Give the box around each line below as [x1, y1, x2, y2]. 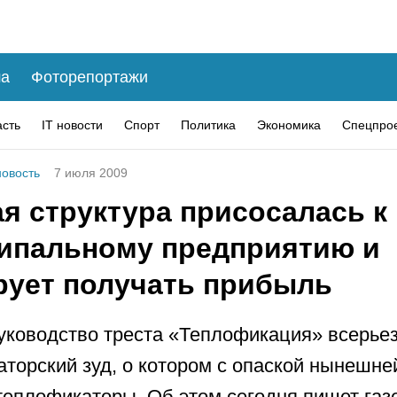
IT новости [42, 117, 103, 132]
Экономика [257, 117, 321, 132]
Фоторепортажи [31, 67, 148, 86]
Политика [181, 117, 236, 132]
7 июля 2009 [54, 166, 128, 180]
